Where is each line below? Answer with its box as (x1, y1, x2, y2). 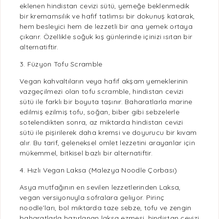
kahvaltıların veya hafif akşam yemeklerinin (41, 77, 188, 86)
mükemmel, (20, 149, 60, 157)
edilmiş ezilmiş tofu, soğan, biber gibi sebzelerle (20, 108, 179, 116)
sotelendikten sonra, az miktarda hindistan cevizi (20, 118, 183, 127)
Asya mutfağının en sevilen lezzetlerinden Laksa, (20, 183, 181, 192)
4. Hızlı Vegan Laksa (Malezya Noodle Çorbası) (20, 166, 177, 175)
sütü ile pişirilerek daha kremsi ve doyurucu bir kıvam (20, 128, 197, 137)
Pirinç (146, 193, 165, 202)
